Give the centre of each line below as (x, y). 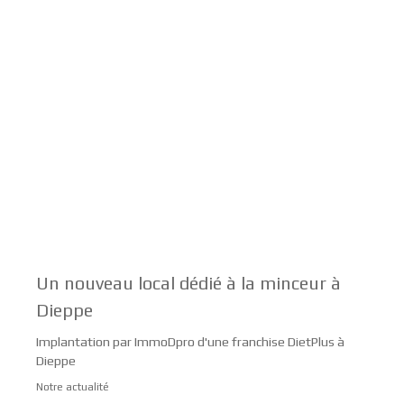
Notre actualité (73, 386)
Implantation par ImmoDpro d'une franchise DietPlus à (190, 341)
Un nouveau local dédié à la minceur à (188, 282)
